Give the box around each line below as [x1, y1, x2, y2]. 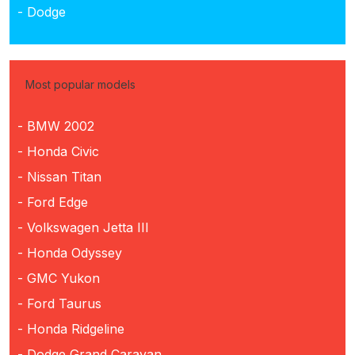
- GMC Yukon [17, 269, 100, 286]
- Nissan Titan [17, 168, 101, 185]
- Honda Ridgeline [17, 320, 124, 337]
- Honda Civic [17, 143, 99, 159]
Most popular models [25, 77, 136, 91]
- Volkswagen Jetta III [17, 219, 149, 235]
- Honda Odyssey [17, 244, 122, 261]
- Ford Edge [17, 193, 88, 210]
